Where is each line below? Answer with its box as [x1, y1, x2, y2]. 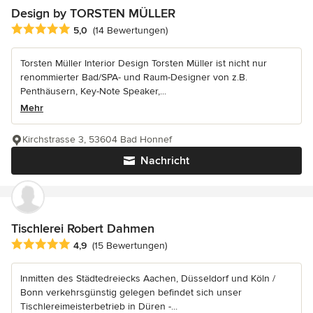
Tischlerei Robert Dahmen [11, 220, 154, 236]
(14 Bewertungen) [93, 24, 168, 36]
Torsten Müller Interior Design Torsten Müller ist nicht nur [20, 57, 267, 69]
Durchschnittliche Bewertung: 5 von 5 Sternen [10, 22, 236, 36]
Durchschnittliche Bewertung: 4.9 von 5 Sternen [10, 237, 245, 252]
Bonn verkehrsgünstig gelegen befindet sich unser [20, 286, 242, 298]
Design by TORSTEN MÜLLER [11, 5, 175, 21]
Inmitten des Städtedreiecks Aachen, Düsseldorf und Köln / [20, 272, 275, 284]
